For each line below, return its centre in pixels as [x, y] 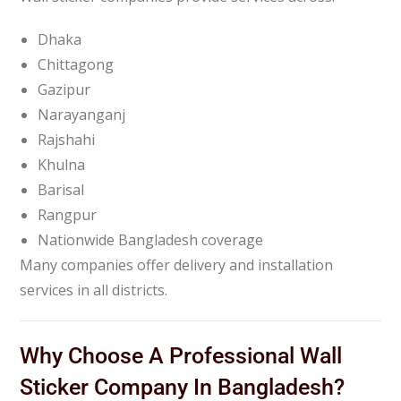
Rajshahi [67, 139]
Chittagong [76, 64]
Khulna [62, 164]
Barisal [61, 189]
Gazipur [64, 89]
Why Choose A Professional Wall [181, 355]
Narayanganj [82, 114]
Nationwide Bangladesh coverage [151, 239]
